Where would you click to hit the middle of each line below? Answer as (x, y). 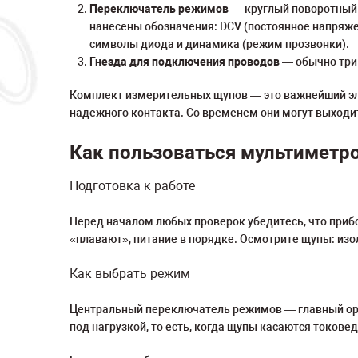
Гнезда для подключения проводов (185, 62)
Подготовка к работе (132, 186)
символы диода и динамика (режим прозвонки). (219, 44)
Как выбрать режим (130, 274)
